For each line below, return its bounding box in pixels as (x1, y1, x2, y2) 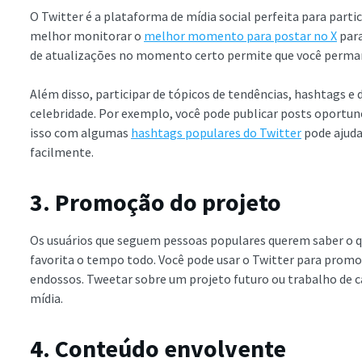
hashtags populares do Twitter (131, 124, 301, 141)
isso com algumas (30, 124, 131, 141)
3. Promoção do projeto (30, 187, 281, 217)
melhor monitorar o (30, 27, 144, 44)
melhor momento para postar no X (144, 27, 337, 44)
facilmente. (30, 144, 94, 160)
